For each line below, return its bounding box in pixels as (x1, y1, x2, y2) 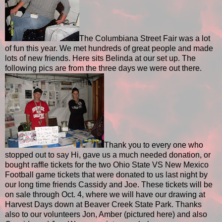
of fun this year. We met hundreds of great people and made (5, 44, 213, 53)
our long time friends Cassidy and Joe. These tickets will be (5, 180, 213, 189)
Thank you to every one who (104, 141, 203, 150)
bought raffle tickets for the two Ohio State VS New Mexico (5, 161, 209, 169)
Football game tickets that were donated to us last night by (5, 170, 208, 179)
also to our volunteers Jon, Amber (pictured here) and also (5, 210, 207, 219)
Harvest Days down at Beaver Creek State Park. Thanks (5, 200, 202, 209)
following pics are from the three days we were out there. (5, 64, 202, 73)
